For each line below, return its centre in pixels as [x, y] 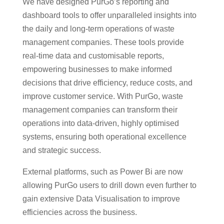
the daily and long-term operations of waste [98, 28]
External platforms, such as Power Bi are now [102, 171]
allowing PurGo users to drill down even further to [109, 185]
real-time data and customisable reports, [93, 55]
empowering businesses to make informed [97, 69]
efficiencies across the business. [79, 212]
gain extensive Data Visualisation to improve [101, 198]
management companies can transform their [100, 109]
